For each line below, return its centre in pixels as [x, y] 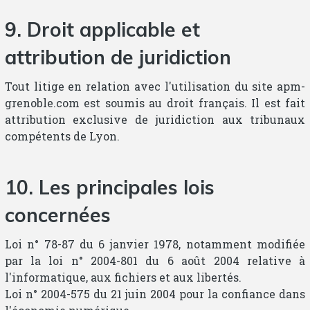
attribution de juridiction [118, 57]
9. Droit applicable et [102, 29]
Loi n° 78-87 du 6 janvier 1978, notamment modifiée [155, 244]
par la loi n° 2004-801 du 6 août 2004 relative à [155, 260]
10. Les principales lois [109, 187]
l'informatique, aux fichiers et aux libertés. [123, 277]
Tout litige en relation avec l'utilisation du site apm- [155, 86]
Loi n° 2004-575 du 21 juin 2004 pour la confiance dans [155, 293]
